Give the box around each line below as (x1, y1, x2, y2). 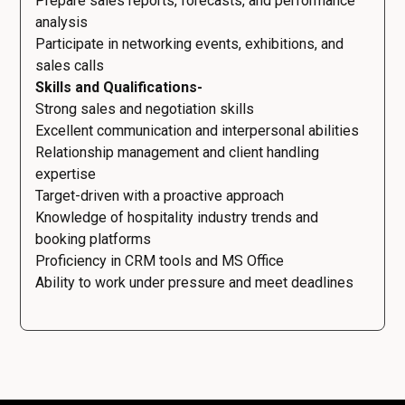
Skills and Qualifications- (35, 79, 202, 96)
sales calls (35, 57, 104, 74)
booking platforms (35, 231, 151, 248)
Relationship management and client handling (35, 144, 319, 161)
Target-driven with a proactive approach (35, 187, 284, 204)
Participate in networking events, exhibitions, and (35, 35, 344, 52)
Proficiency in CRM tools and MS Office (35, 252, 284, 269)
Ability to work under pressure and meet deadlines (35, 274, 353, 291)
